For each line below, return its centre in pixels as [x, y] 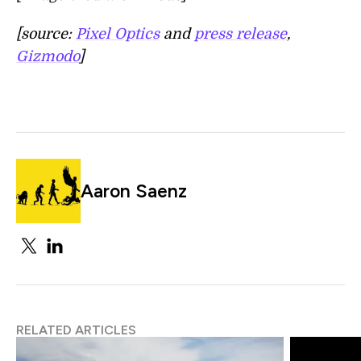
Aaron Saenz [134, 191]
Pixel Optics [118, 33]
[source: [46, 33]
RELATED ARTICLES [76, 330]
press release [241, 33]
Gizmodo [48, 56]
